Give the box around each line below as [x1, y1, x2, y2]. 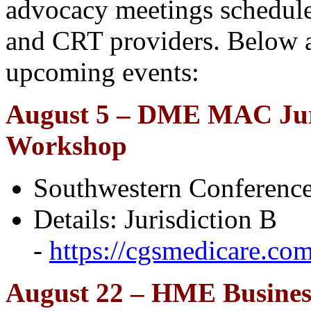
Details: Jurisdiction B [33, 204, 277, 235]
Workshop [6, 131, 127, 161]
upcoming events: [6, 57, 199, 87]
